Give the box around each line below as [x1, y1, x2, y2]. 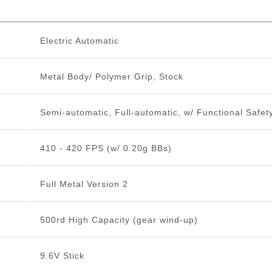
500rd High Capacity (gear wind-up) [39, 214, 198, 225]
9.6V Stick [39, 250, 84, 260]
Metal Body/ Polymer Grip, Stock [39, 71, 183, 81]
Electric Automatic [39, 35, 119, 46]
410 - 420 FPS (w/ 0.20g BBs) [39, 143, 172, 153]
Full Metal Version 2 [39, 178, 128, 189]
